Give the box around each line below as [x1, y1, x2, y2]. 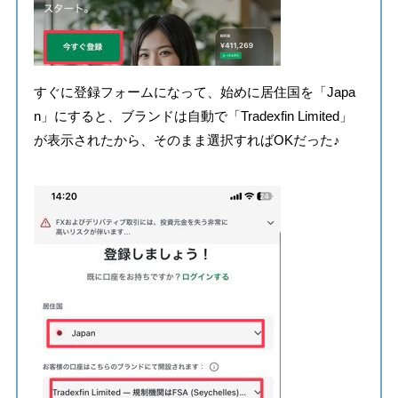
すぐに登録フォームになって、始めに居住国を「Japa [33, 84, 355, 100]
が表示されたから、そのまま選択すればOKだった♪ [33, 132, 340, 148]
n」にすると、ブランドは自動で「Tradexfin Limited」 [33, 108, 353, 124]
